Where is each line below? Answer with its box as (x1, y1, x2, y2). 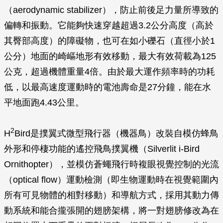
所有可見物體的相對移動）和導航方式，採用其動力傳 (4, 190, 219, 200)
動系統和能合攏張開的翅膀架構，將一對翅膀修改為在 (4, 206, 219, 216)
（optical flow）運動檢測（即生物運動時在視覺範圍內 (4, 175, 219, 185)
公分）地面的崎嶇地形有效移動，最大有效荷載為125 (4, 51, 216, 61)
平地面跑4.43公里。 (4, 98, 84, 108)
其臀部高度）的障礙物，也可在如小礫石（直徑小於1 (4, 36, 215, 46)
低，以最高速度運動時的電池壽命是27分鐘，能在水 (4, 82, 211, 92)
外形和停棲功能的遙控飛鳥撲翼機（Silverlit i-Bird (4, 144, 200, 154)
